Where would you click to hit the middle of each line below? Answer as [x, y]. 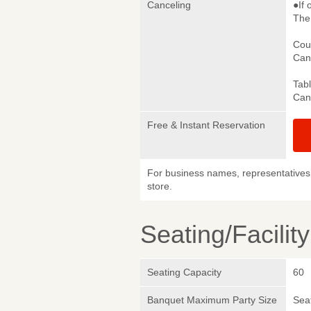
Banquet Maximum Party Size [212, 300]
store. [160, 186]
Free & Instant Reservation [206, 125]
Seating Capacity [184, 272]
